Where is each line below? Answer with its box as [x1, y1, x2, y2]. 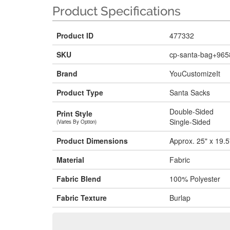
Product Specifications [52, 4, 181, 18]
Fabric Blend [56, 174, 101, 184]
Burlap [169, 193, 190, 203]
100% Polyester [169, 174, 220, 184]
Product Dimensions [56, 136, 128, 146]
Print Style [56, 108, 92, 119]
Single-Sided [169, 117, 210, 127]
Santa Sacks [169, 87, 210, 98]
